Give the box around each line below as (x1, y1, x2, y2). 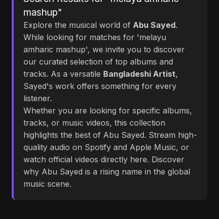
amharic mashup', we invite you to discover (23, 44, 185, 54)
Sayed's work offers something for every (23, 81, 176, 91)
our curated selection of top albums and (23, 57, 173, 66)
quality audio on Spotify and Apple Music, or (23, 142, 189, 152)
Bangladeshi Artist (103, 69, 175, 79)
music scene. (23, 179, 71, 189)
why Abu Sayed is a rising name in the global (23, 167, 190, 176)
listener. (23, 93, 52, 103)
